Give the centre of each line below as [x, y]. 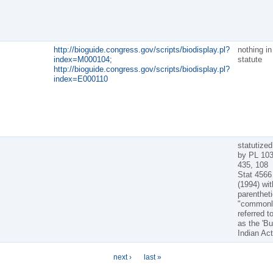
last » [153, 257]
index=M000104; [83, 59]
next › [122, 257]
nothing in [254, 49]
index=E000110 [80, 79]
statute [250, 59]
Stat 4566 [254, 174]
